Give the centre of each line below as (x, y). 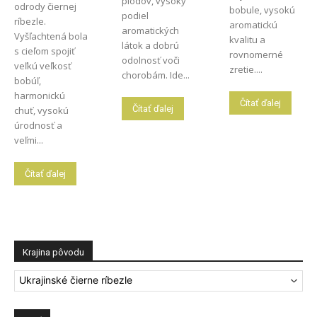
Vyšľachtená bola (51, 36)
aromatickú (253, 24)
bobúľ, (28, 80)
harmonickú (40, 95)
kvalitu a (247, 39)
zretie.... (246, 69)
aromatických (150, 30)
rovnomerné (256, 54)
